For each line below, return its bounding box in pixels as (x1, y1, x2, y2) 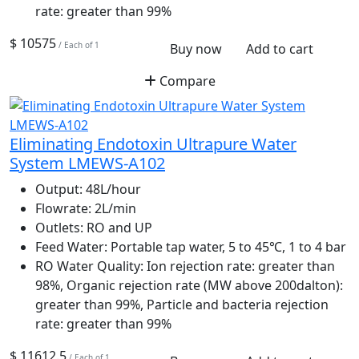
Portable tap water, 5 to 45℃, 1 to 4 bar (107, 238, 346, 256)
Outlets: (35, 219, 83, 237)
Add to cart (245, 40, 313, 58)
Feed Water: (35, 238, 107, 256)
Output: (35, 180, 83, 199)
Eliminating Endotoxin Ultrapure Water (10, 133, 296, 155)
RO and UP (83, 219, 152, 237)
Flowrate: (35, 200, 91, 218)
